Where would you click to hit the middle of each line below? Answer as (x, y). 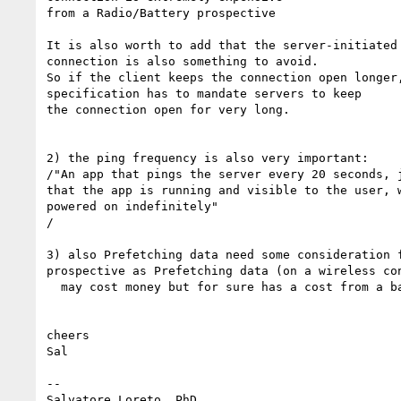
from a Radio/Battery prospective (161, 13)
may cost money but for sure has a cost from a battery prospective (54, 286)
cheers (68, 335)
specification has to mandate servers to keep (204, 93)
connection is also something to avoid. (183, 61)
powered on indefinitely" (132, 206)
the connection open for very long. (168, 109)
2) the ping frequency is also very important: (208, 158)
